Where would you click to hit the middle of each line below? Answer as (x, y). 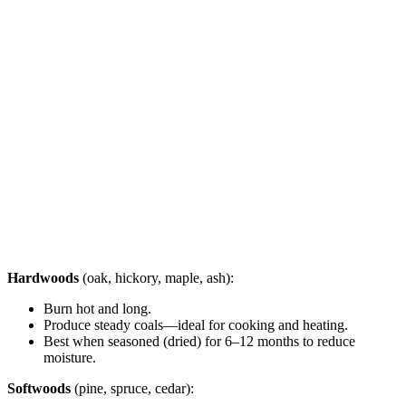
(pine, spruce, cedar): (132, 388)
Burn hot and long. (97, 308)
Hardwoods (43, 277)
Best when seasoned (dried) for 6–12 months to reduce (199, 341)
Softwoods (39, 388)
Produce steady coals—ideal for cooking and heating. (196, 324)
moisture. (70, 357)
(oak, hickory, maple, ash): (156, 277)
